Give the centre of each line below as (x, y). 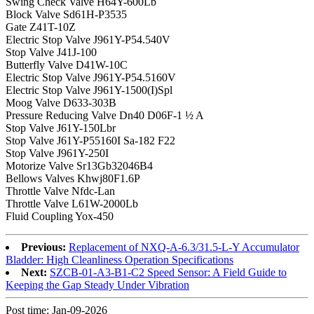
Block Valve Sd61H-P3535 (66, 14)
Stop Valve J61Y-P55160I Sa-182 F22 (90, 140)
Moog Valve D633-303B (61, 102)
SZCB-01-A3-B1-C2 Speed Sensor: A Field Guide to (168, 272)
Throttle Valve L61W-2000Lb (72, 203)
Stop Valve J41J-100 (51, 52)
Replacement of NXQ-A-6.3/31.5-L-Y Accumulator (184, 247)
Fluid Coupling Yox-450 (60, 216)
